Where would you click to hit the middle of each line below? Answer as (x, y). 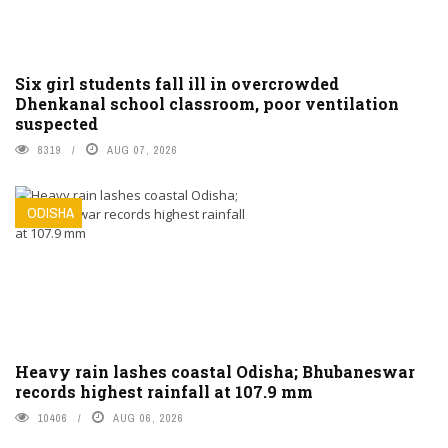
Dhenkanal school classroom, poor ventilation (207, 104)
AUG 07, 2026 (142, 150)
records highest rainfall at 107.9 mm (164, 392)
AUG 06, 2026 (148, 418)
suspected (56, 124)
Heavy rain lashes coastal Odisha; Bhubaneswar (215, 372)
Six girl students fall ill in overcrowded (177, 84)
